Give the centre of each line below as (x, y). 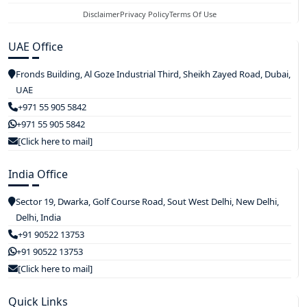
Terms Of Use (193, 14)
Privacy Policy (145, 14)
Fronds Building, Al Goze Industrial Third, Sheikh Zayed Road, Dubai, (153, 74)
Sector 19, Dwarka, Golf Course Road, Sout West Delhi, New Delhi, (147, 201)
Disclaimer (101, 14)
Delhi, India (38, 217)
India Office (38, 174)
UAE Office (36, 46)
